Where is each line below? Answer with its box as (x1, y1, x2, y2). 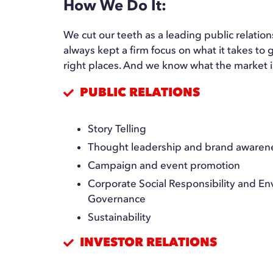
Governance (88, 193, 146, 205)
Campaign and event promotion (88, 159, 241, 171)
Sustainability (88, 211, 152, 223)
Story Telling (88, 122, 147, 135)
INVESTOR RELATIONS (80, 235, 218, 249)
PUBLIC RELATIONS (80, 85, 200, 99)
